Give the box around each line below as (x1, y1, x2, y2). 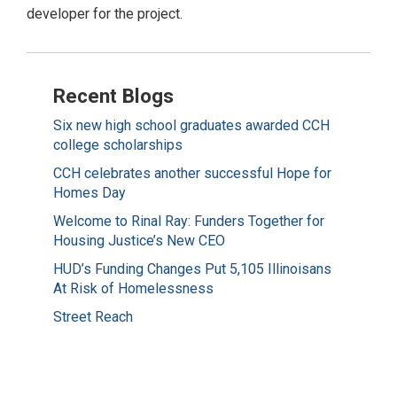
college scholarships (53, 136, 183, 154)
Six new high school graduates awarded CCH (53, 117, 330, 135)
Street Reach (53, 308, 133, 326)
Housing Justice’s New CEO (53, 232, 225, 250)
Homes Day (53, 184, 126, 202)
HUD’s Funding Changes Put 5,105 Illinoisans (53, 261, 331, 278)
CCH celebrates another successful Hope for (53, 165, 331, 183)
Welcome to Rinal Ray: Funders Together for (53, 213, 324, 230)
